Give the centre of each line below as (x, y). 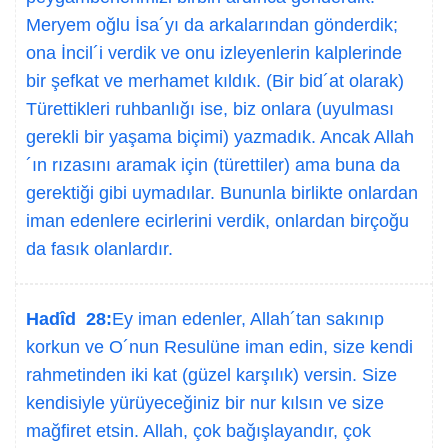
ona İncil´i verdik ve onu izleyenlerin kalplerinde (214, 53)
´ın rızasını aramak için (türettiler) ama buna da (213, 165)
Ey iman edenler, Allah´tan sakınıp (248, 319)
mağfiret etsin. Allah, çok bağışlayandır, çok (198, 431)
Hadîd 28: (69, 319)
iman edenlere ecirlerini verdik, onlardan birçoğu (217, 221)
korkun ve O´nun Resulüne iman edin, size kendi (219, 347)
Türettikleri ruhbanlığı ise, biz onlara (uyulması (210, 109)
